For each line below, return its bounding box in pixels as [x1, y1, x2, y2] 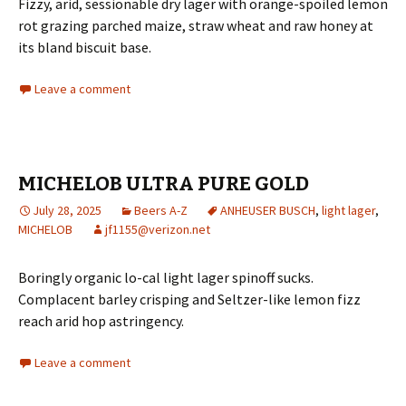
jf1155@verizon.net [105, 220, 210, 237]
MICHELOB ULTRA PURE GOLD [18, 170, 309, 196]
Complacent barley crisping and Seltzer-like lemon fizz [18, 289, 361, 308]
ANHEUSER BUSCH [220, 201, 315, 218]
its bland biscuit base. [18, 37, 151, 56]
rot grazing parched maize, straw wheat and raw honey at [18, 15, 373, 34]
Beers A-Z [134, 201, 188, 218]
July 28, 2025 [33, 201, 101, 218]
